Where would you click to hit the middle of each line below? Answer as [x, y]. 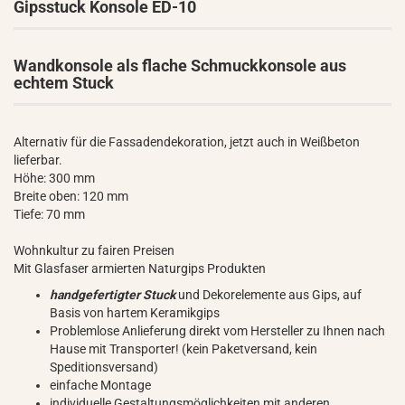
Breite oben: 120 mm [71, 196]
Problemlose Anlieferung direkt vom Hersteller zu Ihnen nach [217, 331]
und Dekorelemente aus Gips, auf [268, 295]
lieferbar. [38, 160]
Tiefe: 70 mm [49, 214]
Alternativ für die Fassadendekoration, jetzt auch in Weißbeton [187, 142]
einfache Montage [100, 385]
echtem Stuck [64, 83]
